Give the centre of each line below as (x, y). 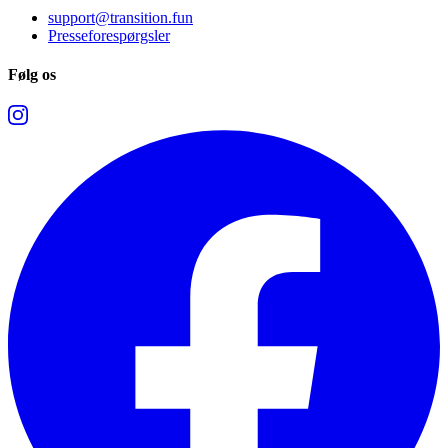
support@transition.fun (120, 17)
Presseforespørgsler (109, 35)
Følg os (32, 74)
